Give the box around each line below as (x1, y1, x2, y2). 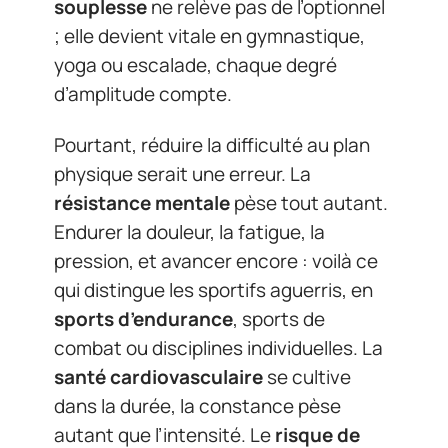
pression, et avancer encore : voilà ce (54, 248, 378, 274)
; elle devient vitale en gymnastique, (54, 22, 365, 49)
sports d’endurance (54, 306, 233, 332)
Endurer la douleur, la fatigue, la (54, 219, 325, 245)
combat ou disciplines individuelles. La (54, 335, 383, 361)
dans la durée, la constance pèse (54, 393, 341, 419)
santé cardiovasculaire (54, 364, 263, 390)
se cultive (263, 364, 351, 390)
